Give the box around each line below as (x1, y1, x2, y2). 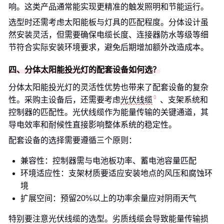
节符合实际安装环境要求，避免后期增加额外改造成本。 (8, 43, 208, 51)
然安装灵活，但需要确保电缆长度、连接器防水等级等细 (8, 30, 208, 39)
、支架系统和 (160, 95, 208, 104)
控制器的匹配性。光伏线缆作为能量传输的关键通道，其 (8, 108, 208, 116)
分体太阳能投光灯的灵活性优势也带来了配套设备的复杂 (8, 83, 208, 91)
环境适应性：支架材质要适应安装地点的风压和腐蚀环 (20, 169, 212, 177)
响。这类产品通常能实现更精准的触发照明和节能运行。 (8, 2, 208, 11)
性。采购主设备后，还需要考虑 (8, 95, 120, 104)
